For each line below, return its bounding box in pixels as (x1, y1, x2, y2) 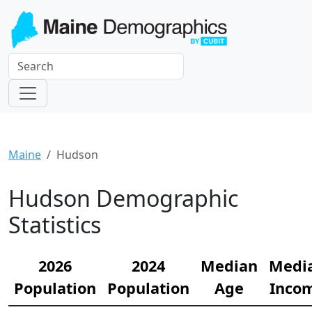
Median (201, 256, 258, 276)
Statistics (8, 210, 101, 240)
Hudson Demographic (8, 183, 238, 214)
